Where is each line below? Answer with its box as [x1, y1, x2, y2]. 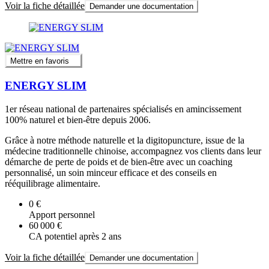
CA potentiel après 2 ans [29, 231, 121, 241]
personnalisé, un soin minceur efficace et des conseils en [5, 167, 217, 178]
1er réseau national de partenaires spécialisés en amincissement [5, 103, 241, 114]
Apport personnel [29, 209, 95, 220]
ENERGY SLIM [5, 79, 86, 92]
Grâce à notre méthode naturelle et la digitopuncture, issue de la [5, 134, 244, 145]
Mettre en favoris [10, 56, 69, 66]
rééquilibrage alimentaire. [5, 178, 100, 189]
